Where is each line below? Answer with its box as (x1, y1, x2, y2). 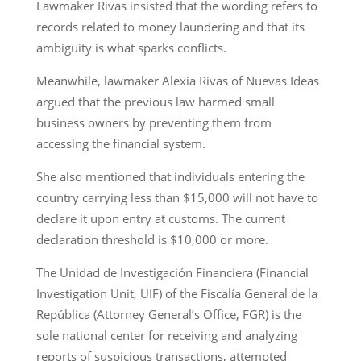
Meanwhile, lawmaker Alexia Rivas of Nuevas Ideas (35, 72, 319, 89)
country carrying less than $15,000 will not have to (35, 189, 318, 205)
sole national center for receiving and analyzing (35, 326, 297, 343)
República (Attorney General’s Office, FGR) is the (35, 305, 301, 322)
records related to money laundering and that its (35, 18, 305, 35)
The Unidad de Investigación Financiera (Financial (35, 263, 309, 280)
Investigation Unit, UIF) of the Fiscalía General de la (35, 284, 317, 301)
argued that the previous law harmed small (35, 93, 275, 110)
